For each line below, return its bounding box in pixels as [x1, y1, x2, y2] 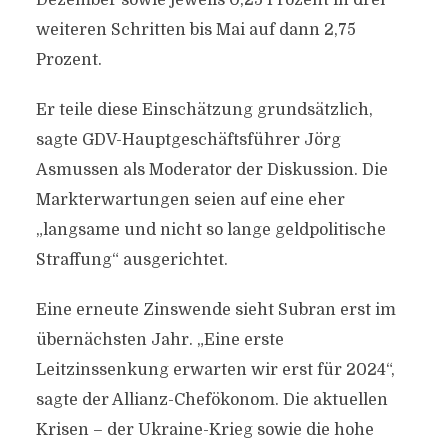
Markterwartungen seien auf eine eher [35, 191, 345, 209]
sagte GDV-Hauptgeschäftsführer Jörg [35, 131, 341, 149]
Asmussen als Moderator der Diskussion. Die [35, 161, 388, 179]
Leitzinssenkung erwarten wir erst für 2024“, [35, 361, 395, 379]
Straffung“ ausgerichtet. [35, 251, 228, 269]
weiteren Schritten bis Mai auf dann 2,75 [35, 21, 356, 39]
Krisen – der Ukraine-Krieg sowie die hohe [35, 421, 374, 439]
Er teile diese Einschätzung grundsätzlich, [35, 101, 373, 119]
